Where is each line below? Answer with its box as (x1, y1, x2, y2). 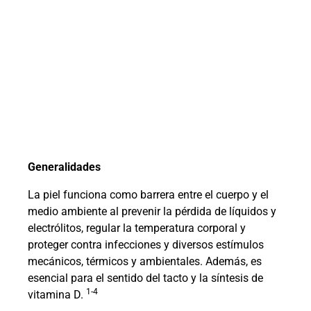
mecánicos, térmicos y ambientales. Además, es (28, 255, 262, 269)
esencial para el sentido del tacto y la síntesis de (28, 271, 263, 285)
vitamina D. (28, 288, 86, 302)
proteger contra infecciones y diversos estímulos (28, 238, 264, 252)
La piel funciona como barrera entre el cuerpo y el (28, 188, 269, 202)
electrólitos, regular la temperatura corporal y (28, 221, 246, 235)
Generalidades (28, 160, 101, 174)
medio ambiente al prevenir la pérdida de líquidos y (28, 205, 276, 219)
